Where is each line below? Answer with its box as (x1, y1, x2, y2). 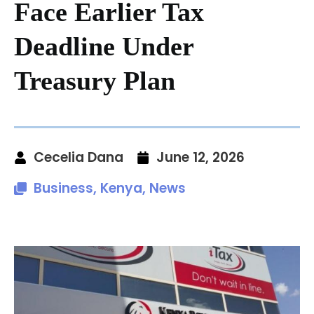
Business (34, 178, 93, 198)
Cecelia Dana (34, 147, 123, 167)
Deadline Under (14, 31, 193, 61)
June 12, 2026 (156, 147, 245, 167)
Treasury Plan (14, 65, 175, 95)
